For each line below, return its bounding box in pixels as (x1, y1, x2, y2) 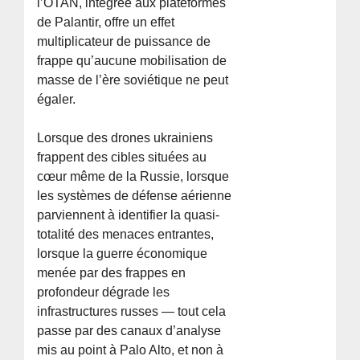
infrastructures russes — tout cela (37, 304, 227, 318)
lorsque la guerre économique (37, 246, 208, 260)
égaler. (37, 92, 76, 106)
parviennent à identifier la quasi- (37, 207, 220, 222)
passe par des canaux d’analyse (37, 323, 222, 337)
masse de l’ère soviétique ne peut (37, 72, 229, 87)
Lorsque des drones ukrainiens (37, 130, 214, 145)
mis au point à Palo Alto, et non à (37, 342, 224, 357)
